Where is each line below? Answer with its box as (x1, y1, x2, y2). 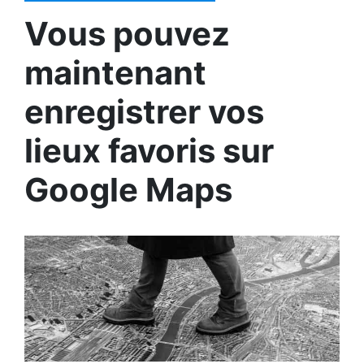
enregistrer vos (24, 92, 264, 132)
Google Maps (24, 170, 232, 210)
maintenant (24, 53, 206, 93)
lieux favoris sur (24, 131, 274, 171)
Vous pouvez (24, 14, 230, 54)
